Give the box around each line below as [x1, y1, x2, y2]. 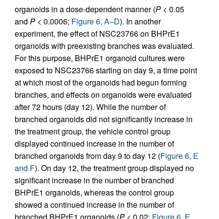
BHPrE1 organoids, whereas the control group [15, 186, 174, 198]
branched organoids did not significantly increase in [15, 113, 193, 125]
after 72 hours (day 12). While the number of [15, 101, 166, 112]
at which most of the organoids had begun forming [15, 76, 187, 88]
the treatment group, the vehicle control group [15, 125, 171, 137]
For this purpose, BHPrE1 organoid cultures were [15, 52, 185, 64]
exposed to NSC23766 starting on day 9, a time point [15, 64, 197, 76]
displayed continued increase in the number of [15, 137, 174, 149]
